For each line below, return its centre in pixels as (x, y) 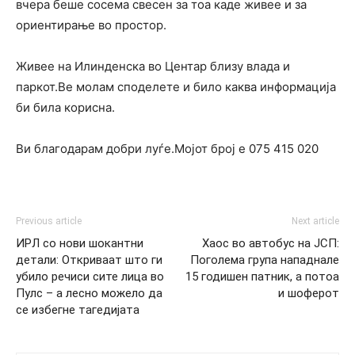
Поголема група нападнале (265, 260)
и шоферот (309, 293)
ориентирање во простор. (91, 25)
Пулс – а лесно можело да (89, 293)
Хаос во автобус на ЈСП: (271, 243)
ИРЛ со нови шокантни (80, 243)
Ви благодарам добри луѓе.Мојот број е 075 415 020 (167, 148)
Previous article (49, 221)
